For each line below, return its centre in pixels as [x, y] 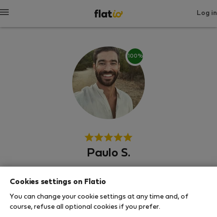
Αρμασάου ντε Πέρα [108, 177]
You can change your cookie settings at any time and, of [99, 197]
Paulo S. [108, 154]
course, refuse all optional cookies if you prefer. [85, 207]
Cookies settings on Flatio [58, 182]
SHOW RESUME [108, 202]
